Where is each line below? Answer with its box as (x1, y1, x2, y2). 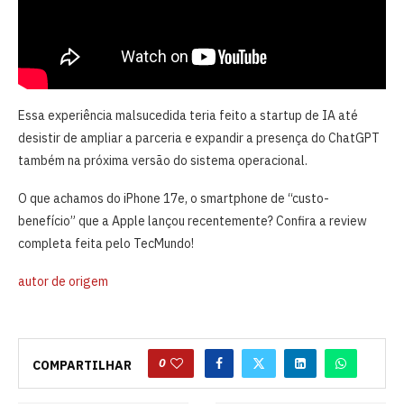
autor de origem (18, 273, 108, 290)
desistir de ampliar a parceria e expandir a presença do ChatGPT (18, 130, 380, 147)
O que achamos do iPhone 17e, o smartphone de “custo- (18, 190, 329, 207)
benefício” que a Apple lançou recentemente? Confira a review (18, 213, 367, 230)
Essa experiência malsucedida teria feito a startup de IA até (18, 107, 358, 124)
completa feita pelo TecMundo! (18, 235, 194, 252)
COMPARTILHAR (32, 357, 132, 374)
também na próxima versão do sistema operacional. (18, 152, 308, 170)
